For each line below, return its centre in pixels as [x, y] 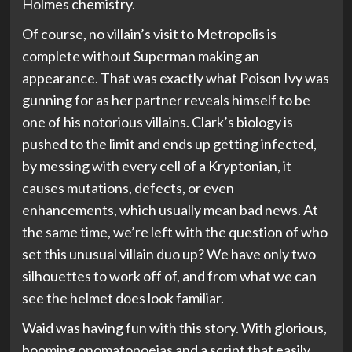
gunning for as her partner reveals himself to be [166, 100]
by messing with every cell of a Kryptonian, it [156, 166]
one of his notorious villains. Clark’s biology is [157, 122]
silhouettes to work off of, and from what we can [169, 276]
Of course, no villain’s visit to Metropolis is [149, 34]
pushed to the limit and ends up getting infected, [169, 144]
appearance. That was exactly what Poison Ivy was [175, 78]
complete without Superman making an [140, 56]
